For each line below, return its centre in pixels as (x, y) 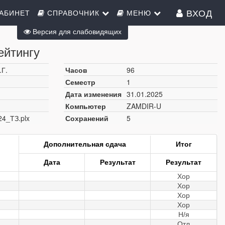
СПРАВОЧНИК (73, 13)
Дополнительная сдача (85, 144)
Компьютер (86, 106)
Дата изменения (93, 94)
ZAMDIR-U (144, 106)
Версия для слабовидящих (76, 31)
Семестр (80, 82)
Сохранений (87, 118)
